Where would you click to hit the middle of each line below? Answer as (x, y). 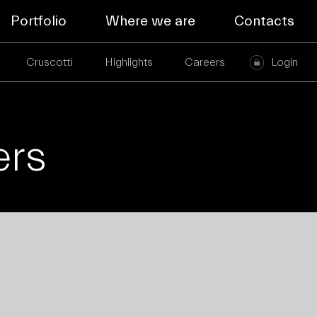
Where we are (150, 21)
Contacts (264, 21)
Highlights (128, 62)
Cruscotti (49, 62)
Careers (204, 62)
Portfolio (38, 21)
